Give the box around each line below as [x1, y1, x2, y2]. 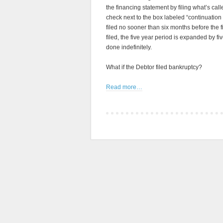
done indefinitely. [106, 44, 152, 51]
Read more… [106, 84, 142, 91]
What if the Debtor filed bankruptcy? [106, 64, 202, 71]
